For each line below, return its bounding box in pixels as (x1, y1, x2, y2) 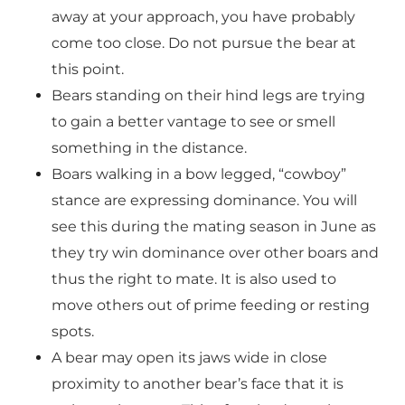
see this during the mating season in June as (51, 218, 376, 235)
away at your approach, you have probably (51, 8, 355, 25)
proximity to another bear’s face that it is (51, 375, 344, 392)
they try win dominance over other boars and (51, 244, 379, 261)
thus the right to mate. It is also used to (51, 270, 336, 287)
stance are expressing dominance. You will (51, 192, 357, 209)
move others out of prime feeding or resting (51, 297, 370, 314)
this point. (51, 61, 124, 78)
